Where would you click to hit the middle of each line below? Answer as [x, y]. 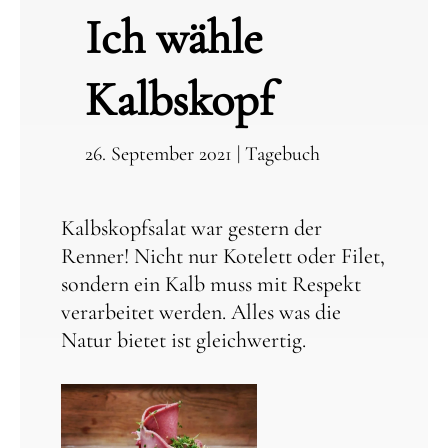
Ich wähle [173, 38]
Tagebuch [282, 154]
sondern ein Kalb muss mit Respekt [210, 284]
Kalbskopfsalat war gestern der [191, 228]
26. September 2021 [158, 154]
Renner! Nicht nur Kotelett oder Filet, [222, 256]
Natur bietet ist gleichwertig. [183, 340]
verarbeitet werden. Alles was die [200, 312]
